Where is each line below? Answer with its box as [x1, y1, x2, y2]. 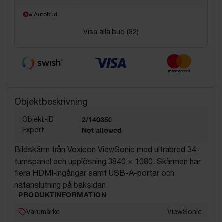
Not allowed [82, 125, 122, 134]
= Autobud [29, 11, 57, 18]
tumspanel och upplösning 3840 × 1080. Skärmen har [14, 156, 201, 166]
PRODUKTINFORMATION [18, 190, 106, 199]
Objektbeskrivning [14, 96, 88, 107]
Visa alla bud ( [83, 28, 129, 36]
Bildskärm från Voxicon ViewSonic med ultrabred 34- [14, 144, 200, 154]
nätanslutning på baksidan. [14, 180, 108, 189]
